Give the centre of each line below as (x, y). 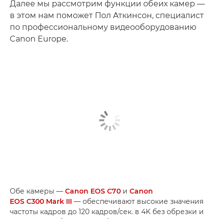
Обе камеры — (37, 191)
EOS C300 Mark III (41, 201)
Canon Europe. (39, 39)
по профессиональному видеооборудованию (103, 27)
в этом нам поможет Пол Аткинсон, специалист (107, 15)
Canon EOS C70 (93, 191)
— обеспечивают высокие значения (138, 201)
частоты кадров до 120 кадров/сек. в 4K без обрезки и (107, 212)
